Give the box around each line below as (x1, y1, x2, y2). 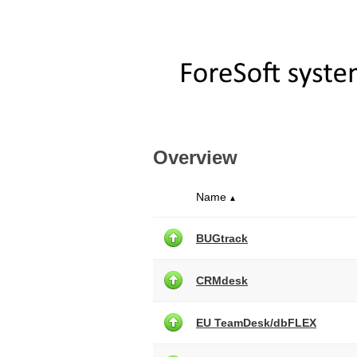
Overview (153, 147, 237, 168)
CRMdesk (196, 274, 248, 287)
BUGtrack (196, 232, 248, 245)
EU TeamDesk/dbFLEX (196, 316, 316, 329)
